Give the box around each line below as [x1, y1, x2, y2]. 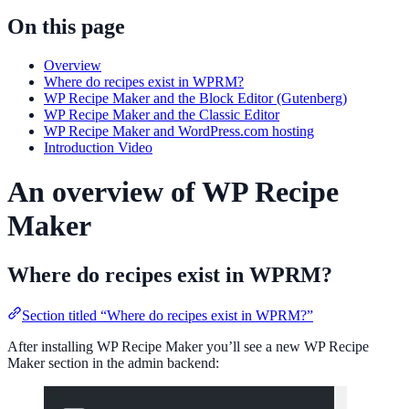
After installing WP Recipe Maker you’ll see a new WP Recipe [7, 338, 369, 354]
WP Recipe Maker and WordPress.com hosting [44, 122, 314, 139]
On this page [7, 14, 125, 38]
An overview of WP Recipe [7, 175, 339, 209]
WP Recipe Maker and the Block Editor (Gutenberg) [44, 89, 347, 106]
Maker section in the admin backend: [7, 354, 219, 371]
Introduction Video [44, 139, 152, 155]
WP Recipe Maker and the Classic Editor [44, 106, 279, 122]
